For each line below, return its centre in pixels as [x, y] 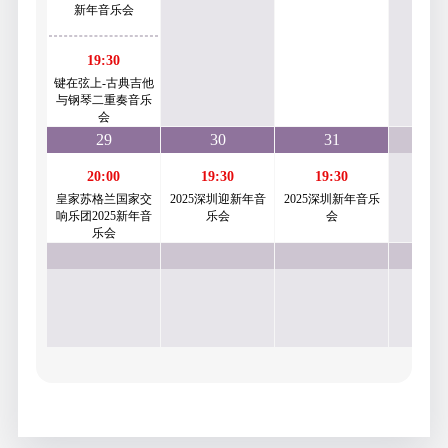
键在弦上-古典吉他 [103, 83]
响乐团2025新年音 [103, 216]
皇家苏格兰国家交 [103, 199]
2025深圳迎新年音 [217, 199]
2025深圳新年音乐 [331, 199]
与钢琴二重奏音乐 [103, 100]
